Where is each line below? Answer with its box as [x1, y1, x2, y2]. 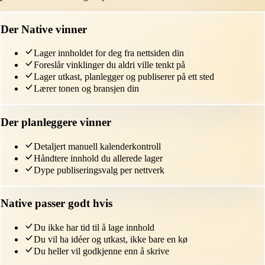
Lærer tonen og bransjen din [34, 83, 139, 94]
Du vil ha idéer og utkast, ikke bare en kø [34, 234, 188, 245]
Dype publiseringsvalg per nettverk [34, 164, 164, 175]
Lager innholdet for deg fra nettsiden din [34, 48, 184, 59]
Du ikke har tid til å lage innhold [34, 222, 154, 233]
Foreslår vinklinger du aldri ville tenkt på [34, 60, 185, 70]
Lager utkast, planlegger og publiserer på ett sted [34, 72, 214, 82]
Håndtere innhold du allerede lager [34, 153, 163, 163]
